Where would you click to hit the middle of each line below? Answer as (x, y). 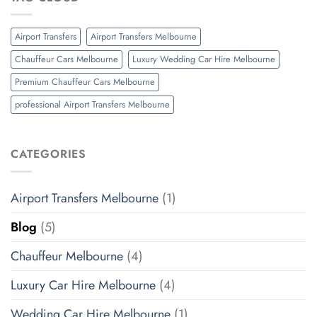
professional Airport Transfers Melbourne (92, 105)
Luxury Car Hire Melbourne (83, 285)
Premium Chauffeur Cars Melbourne (85, 82)
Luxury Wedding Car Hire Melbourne (204, 59)
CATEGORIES (48, 154)
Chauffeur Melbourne (67, 256)
